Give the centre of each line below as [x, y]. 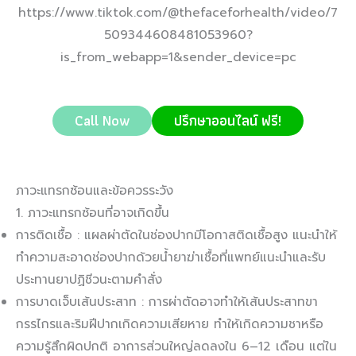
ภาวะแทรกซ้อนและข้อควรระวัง [95, 191]
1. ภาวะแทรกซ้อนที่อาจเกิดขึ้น [93, 213]
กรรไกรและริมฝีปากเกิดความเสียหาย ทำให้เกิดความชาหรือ [170, 325]
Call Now [102, 121]
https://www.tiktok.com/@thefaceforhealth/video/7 [178, 12]
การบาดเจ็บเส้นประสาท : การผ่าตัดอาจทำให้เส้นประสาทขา [167, 302]
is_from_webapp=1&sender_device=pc [178, 57]
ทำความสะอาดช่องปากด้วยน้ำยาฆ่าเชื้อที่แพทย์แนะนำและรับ [171, 258]
